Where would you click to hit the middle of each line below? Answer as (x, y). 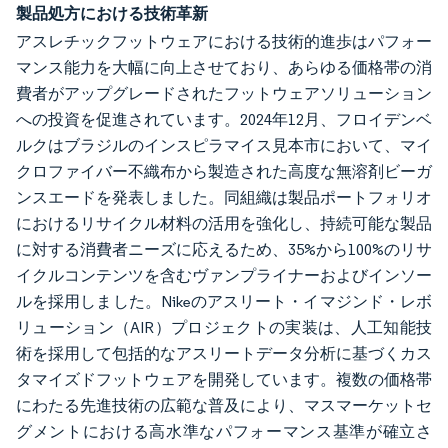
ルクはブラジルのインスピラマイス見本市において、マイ (224, 145)
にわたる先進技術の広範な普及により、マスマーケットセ (224, 405)
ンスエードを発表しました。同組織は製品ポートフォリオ (224, 197)
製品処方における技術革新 (112, 13)
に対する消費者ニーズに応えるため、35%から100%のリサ (224, 249)
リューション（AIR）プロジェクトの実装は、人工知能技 (224, 327)
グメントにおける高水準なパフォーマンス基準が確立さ (224, 431)
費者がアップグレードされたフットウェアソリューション (224, 93)
